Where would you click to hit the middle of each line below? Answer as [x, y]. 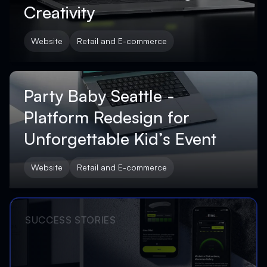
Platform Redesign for [107, 117]
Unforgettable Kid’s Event [120, 139]
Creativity [59, 12]
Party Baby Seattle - [99, 96]
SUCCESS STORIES [71, 220]
